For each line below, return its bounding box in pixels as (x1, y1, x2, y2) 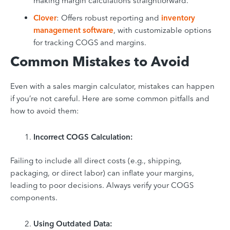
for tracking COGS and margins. (33, 37, 146, 47)
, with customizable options (113, 25, 212, 35)
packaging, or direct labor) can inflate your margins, (10, 168, 194, 178)
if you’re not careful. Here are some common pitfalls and (10, 93, 209, 103)
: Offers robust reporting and (56, 12, 161, 23)
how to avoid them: (10, 105, 79, 116)
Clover (33, 12, 56, 23)
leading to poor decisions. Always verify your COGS (10, 180, 194, 190)
